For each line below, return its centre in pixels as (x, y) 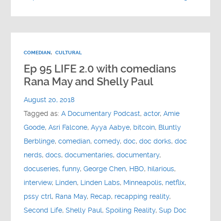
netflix (175, 183)
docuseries (41, 169)
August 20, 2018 (49, 100)
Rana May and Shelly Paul (89, 81)
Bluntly (170, 127)
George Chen (105, 169)
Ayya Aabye (110, 127)
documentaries (89, 155)
